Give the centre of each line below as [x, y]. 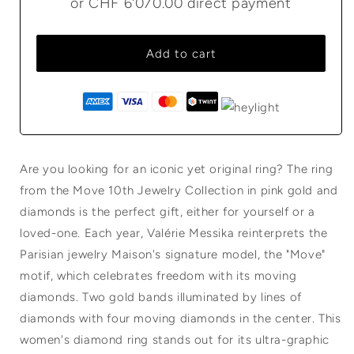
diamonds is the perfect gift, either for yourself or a [168, 212]
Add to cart [181, 53]
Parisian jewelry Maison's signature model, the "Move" [173, 255]
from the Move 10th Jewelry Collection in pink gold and [179, 191]
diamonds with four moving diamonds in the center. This [181, 319]
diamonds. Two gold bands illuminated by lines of [161, 298]
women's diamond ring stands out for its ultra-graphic [175, 340]
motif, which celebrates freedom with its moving [158, 276]
